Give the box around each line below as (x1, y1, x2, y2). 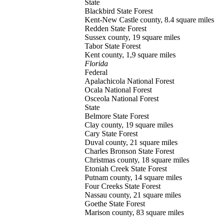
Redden (85, 24, 110, 33)
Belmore (85, 112, 113, 120)
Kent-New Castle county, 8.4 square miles (85, 16, 214, 24)
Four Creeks (85, 182, 125, 190)
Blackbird (85, 7, 117, 15)
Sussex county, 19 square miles (85, 33, 180, 41)
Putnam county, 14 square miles (85, 173, 182, 182)
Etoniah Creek (85, 164, 131, 173)
